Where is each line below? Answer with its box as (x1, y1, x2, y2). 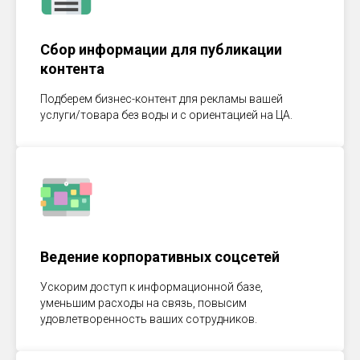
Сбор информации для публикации (40, 41, 282, 58)
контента (40, 60, 104, 77)
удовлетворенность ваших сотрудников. (40, 313, 257, 325)
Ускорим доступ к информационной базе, (40, 280, 263, 293)
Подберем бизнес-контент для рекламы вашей (40, 92, 283, 105)
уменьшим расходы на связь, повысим (40, 297, 247, 309)
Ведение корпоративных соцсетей (40, 248, 280, 265)
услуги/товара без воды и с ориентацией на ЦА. (40, 108, 292, 121)
